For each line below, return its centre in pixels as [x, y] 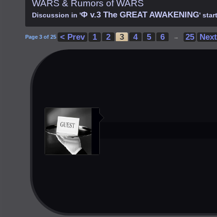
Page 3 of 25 [41, 37]
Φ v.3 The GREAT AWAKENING [140, 15]
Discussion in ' [56, 15]
